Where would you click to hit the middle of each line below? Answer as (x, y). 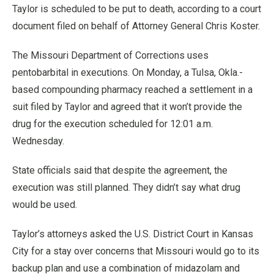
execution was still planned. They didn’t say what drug (126, 187)
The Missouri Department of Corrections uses (110, 55)
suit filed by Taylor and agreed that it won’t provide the (127, 107)
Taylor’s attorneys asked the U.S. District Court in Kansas (133, 234)
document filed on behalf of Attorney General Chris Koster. (136, 26)
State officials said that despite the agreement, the (120, 170)
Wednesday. (38, 141)
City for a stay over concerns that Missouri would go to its (136, 251)
